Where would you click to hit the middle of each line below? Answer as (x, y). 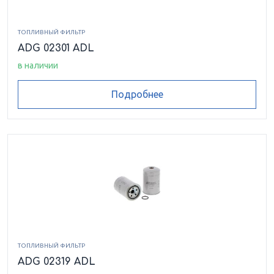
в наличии (38, 65)
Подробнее (137, 94)
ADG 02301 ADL (56, 48)
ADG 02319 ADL (57, 261)
